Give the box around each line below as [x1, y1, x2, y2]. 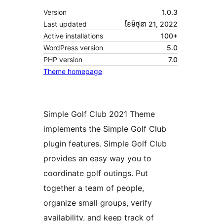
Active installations [43, 32, 103, 40]
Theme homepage [43, 67, 102, 76]
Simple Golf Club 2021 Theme [43, 109, 155, 119]
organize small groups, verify [43, 198, 152, 208]
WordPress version [43, 43, 103, 52]
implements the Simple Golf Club [43, 124, 166, 134]
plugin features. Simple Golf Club [43, 139, 167, 149]
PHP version [43, 55, 82, 64]
